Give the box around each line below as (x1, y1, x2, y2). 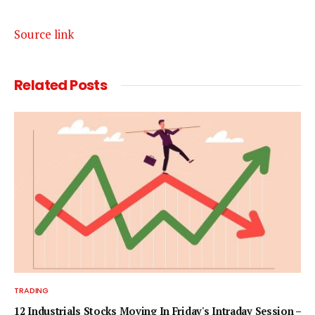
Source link (14, 25, 74, 42)
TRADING (14, 285, 49, 297)
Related (14, 75, 70, 95)
